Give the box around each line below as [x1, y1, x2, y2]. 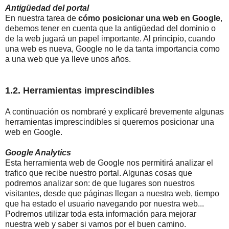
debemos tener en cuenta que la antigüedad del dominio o [5, 24, 216, 33]
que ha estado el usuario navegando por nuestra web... [5, 199, 204, 208]
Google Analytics [5, 148, 71, 157]
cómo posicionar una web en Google [78, 13, 220, 22]
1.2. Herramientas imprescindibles [5, 85, 154, 96]
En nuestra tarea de [5, 13, 78, 22]
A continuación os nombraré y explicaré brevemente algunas [5, 107, 224, 116]
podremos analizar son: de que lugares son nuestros [5, 178, 195, 188]
